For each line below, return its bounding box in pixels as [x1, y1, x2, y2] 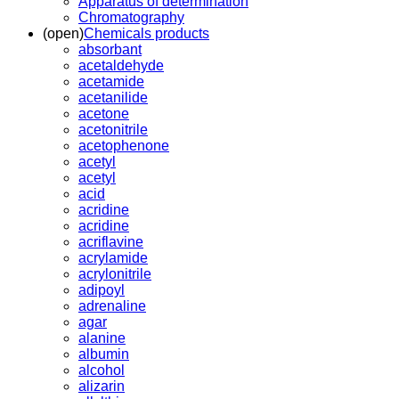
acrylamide [78, 249, 148, 265]
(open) [43, 25, 84, 41]
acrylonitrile [78, 265, 151, 281]
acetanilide [78, 89, 148, 105]
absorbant [78, 41, 142, 57]
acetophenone [78, 137, 169, 153]
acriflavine [78, 233, 143, 249]
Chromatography [78, 9, 184, 25]
